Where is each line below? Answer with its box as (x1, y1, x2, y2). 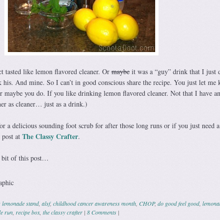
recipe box (15, 208, 40, 216)
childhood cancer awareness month (53, 199, 136, 207)
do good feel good (157, 199, 199, 207)
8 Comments (86, 208, 116, 216)
